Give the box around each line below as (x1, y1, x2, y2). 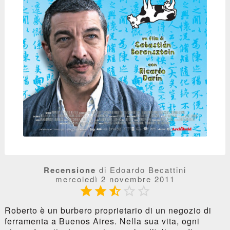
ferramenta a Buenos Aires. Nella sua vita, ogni (4, 215, 200, 227)
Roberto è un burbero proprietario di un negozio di (4, 204, 212, 216)
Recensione (44, 164, 96, 176)
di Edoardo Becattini (96, 164, 186, 175)
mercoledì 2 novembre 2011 (55, 173, 175, 184)
